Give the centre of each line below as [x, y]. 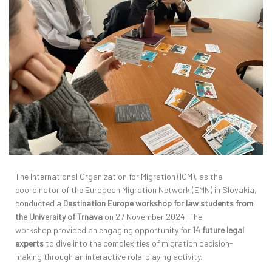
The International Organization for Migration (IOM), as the [119, 177]
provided [70, 230]
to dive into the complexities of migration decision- [139, 243]
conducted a [39, 203]
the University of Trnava [59, 217]
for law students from [213, 203]
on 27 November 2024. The [152, 217]
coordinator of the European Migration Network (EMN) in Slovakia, [136, 190]
